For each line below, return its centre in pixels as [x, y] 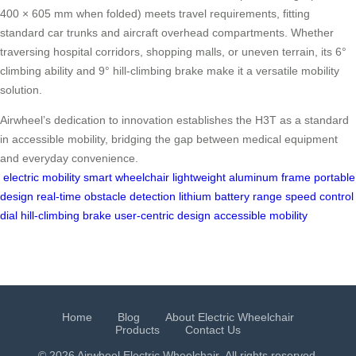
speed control [319, 197]
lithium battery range [230, 197]
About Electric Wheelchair [230, 317]
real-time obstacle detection [106, 197]
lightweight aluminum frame [242, 178]
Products [137, 330]
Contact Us [213, 330]
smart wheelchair [126, 178]
